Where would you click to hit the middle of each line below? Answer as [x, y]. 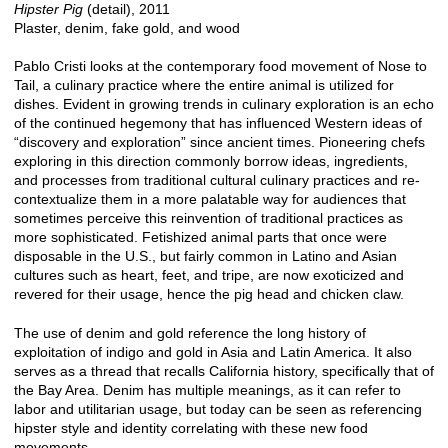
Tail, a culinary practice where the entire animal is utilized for [204, 85]
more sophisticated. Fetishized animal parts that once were [200, 237]
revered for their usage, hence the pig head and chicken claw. [209, 294]
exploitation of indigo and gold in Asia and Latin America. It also [213, 351]
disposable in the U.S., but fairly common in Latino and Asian [205, 256]
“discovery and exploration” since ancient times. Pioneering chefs [219, 142]
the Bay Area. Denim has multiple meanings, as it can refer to [207, 389]
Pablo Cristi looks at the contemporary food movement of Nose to [220, 66]
